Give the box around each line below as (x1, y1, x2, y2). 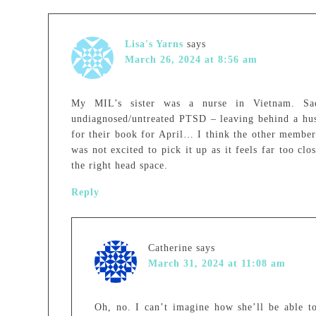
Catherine (148, 243, 193, 253)
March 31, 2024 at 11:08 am (148, 258, 286, 269)
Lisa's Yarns (125, 39, 183, 49)
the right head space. (71, 160, 168, 171)
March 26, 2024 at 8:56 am (125, 54, 257, 65)
